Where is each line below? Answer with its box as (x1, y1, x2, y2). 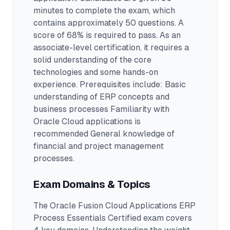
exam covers (141, 213, 192, 223)
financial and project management (33, 141, 164, 151)
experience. (33, 80, 78, 89)
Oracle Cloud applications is (33, 117, 141, 126)
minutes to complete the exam (33, 6, 149, 15)
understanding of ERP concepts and (33, 92, 169, 102)
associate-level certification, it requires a (33, 43, 189, 52)
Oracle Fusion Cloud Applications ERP (50, 201, 196, 210)
